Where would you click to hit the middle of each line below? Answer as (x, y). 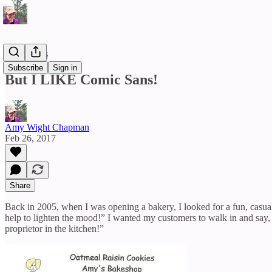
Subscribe (25, 68)
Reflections (26, 54)
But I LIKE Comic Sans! (81, 79)
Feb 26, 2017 (30, 138)
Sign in (65, 68)
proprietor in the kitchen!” (54, 228)
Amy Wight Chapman (47, 127)
